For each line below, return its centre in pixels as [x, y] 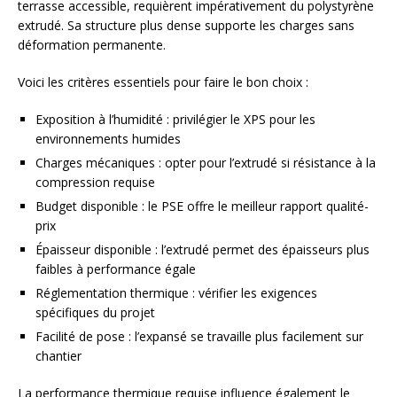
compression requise [95, 183]
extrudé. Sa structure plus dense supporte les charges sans [186, 26]
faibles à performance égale [116, 269]
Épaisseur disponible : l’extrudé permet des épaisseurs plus [202, 250]
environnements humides [108, 139]
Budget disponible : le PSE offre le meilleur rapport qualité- [202, 206]
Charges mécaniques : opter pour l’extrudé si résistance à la [206, 163]
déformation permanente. [92, 45]
